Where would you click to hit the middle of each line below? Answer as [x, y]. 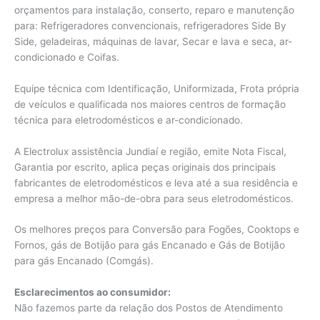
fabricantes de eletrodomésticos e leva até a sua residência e [156, 182]
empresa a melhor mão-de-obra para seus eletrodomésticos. [154, 198]
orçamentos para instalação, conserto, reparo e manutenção [154, 10]
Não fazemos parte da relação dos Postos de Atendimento [149, 308]
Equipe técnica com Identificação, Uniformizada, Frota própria [157, 88]
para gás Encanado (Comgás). [84, 261]
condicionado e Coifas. [67, 57]
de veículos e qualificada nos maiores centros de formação [150, 104]
